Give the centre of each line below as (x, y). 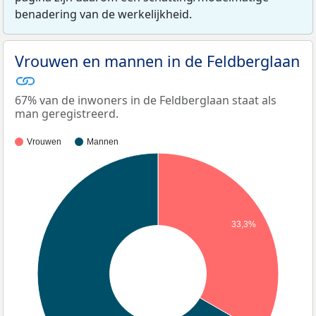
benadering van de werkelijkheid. (103, 14)
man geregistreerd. (67, 114)
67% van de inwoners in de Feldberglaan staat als (146, 100)
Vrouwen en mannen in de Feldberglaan (157, 61)
